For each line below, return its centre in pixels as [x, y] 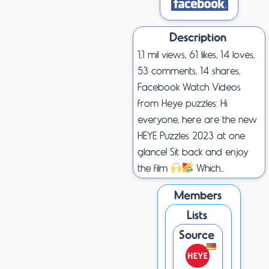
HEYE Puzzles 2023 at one [191, 135]
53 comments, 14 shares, [189, 70]
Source [196, 234]
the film [154, 168]
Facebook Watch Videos [189, 86]
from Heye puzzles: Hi [182, 103]
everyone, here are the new [197, 119]
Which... [209, 168]
